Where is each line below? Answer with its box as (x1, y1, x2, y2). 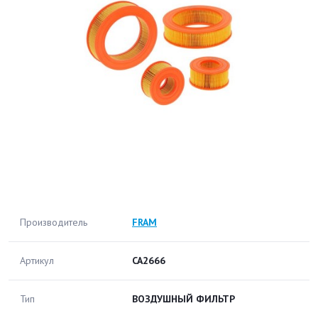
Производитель (20, 216, 87, 229)
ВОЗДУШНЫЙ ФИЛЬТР (132, 292, 235, 305)
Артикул (20, 254, 54, 267)
